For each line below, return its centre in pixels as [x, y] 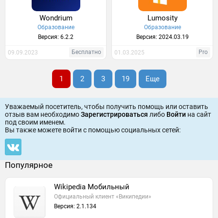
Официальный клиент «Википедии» [103, 197]
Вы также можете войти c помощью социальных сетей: [93, 130]
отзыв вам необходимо [43, 114]
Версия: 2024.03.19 [162, 37]
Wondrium [56, 18]
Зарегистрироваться [114, 114]
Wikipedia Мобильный [92, 187]
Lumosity [163, 18]
